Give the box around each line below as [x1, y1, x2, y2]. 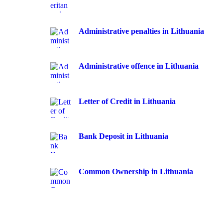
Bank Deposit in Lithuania [79, 132, 168, 141]
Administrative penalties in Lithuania [79, 26, 204, 35]
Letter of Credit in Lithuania [79, 97, 176, 106]
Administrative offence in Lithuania [79, 62, 199, 71]
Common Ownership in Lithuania [79, 167, 193, 176]
